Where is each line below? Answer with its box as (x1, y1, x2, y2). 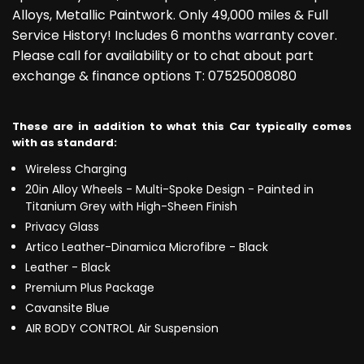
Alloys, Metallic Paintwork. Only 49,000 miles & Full (12, 6, 328, 25)
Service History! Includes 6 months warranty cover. (12, 26, 337, 45)
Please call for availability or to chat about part (12, 46, 314, 66)
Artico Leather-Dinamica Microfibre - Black (25, 239, 268, 256)
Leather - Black (25, 259, 110, 276)
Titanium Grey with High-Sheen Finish (25, 198, 237, 215)
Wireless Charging (25, 161, 127, 178)
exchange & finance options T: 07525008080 (12, 67, 297, 86)
